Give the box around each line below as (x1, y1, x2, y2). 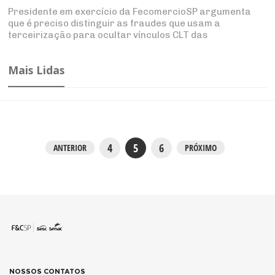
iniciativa (8, 52, 50, 64)
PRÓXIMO (185, 142, 217, 154)
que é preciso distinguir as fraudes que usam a (8, 17, 221, 29)
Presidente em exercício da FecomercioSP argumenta (8, 6, 252, 17)
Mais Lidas (8, 62, 65, 77)
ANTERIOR (53, 142, 87, 154)
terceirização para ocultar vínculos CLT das (8, 29, 209, 41)
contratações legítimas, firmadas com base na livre (8, 41, 244, 52)
